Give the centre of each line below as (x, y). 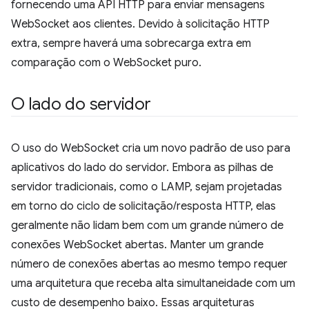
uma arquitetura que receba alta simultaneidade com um (153, 283)
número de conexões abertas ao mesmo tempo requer (149, 264)
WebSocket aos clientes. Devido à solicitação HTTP (140, 24)
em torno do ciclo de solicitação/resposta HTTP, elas (143, 206)
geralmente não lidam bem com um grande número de (147, 226)
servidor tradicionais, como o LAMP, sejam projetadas (147, 187)
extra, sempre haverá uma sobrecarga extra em (131, 43)
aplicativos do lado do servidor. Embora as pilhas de (142, 168)
